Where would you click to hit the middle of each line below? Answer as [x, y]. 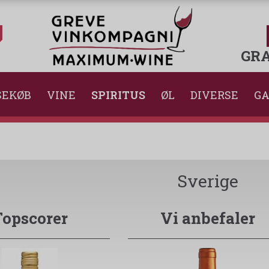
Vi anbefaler [207, 218]
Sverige [207, 181]
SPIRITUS [118, 95]
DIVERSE [214, 95]
